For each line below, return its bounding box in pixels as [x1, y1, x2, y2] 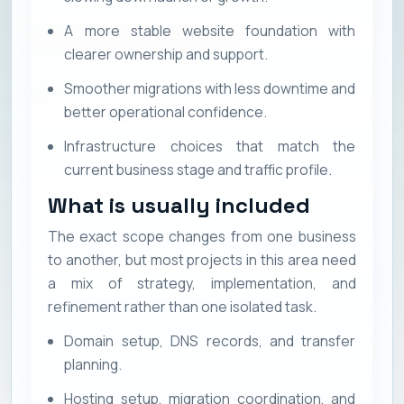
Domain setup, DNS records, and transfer [64, 330, 356, 351]
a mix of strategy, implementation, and [47, 272, 356, 293]
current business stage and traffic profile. [64, 160, 333, 180]
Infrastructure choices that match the [64, 136, 356, 157]
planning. [64, 353, 123, 374]
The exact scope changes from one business [47, 225, 356, 246]
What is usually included [47, 191, 310, 220]
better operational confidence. [64, 102, 268, 123]
